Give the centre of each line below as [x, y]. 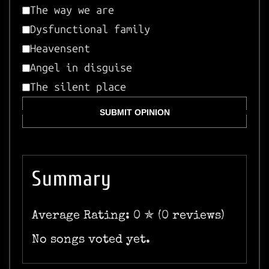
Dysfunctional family [90, 29]
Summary [72, 179]
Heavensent [60, 49]
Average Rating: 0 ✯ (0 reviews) [128, 216]
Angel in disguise [81, 68]
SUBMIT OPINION [134, 112]
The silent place [78, 87]
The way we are [72, 10]
